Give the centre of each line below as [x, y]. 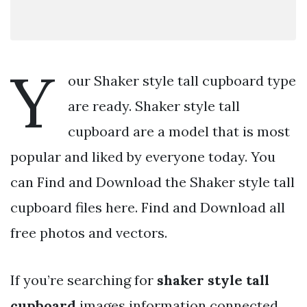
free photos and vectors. [89, 232]
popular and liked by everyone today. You [143, 156]
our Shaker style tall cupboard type [182, 80]
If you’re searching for [84, 280]
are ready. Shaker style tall [154, 106]
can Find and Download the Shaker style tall [152, 182]
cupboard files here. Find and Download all [148, 207]
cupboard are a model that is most [179, 131]
